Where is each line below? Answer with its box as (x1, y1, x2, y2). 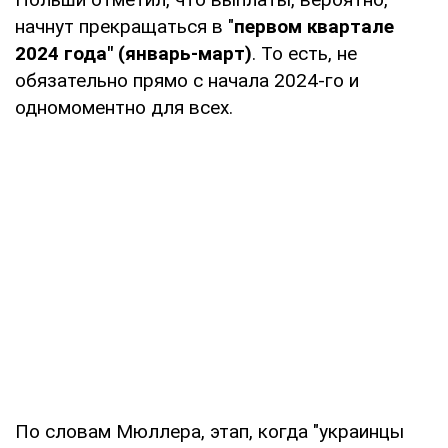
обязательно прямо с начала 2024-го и (15, 68, 359, 92)
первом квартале (234, 14, 394, 38)
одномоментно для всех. (15, 95, 233, 119)
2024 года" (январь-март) (15, 41, 252, 65)
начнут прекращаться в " (15, 14, 234, 38)
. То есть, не (252, 41, 357, 65)
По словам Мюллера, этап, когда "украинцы (15, 419, 404, 443)
